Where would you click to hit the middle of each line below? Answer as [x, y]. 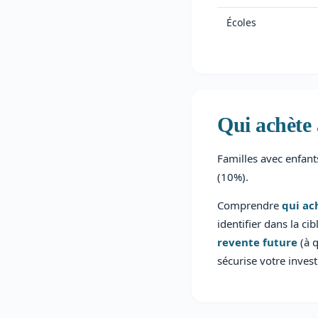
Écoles [241, 22]
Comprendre [250, 205]
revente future [257, 242]
